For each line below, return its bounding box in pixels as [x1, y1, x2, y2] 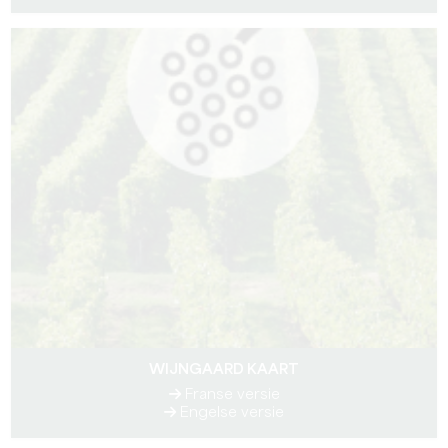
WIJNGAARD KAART [149, 363, 299, 377]
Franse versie [180, 388, 280, 402]
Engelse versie [176, 406, 284, 420]
